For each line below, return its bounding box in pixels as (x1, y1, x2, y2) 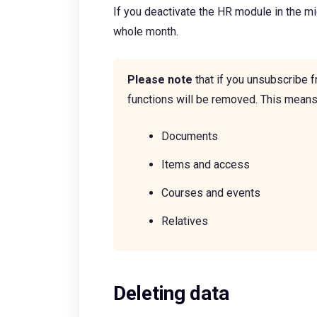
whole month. (113, 24, 178, 38)
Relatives (161, 214, 208, 228)
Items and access (161, 157, 250, 171)
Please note (127, 72, 192, 86)
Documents (161, 129, 218, 143)
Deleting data (113, 281, 229, 305)
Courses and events (161, 185, 260, 200)
